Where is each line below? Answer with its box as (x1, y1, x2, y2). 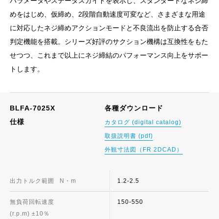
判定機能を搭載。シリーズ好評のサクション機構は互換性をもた (10, 38, 208, 45)
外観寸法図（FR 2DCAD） (105, 146, 183, 153)
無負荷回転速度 (10, 198, 54, 205)
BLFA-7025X (10, 104, 55, 112)
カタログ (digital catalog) (105, 119, 181, 126)
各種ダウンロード (105, 104, 163, 112)
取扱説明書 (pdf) (105, 132, 153, 139)
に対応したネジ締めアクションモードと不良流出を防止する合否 (10, 24, 208, 32)
